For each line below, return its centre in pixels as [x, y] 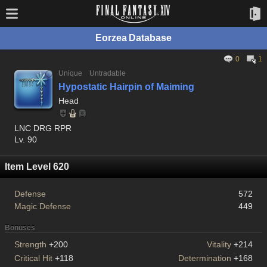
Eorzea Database [133, 38]
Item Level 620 [37, 167]
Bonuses [20, 228]
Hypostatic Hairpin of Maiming [126, 87]
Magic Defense [43, 206]
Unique [70, 73]
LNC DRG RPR [43, 128]
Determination [205, 258]
